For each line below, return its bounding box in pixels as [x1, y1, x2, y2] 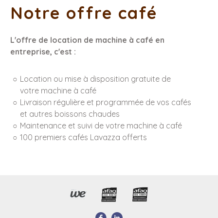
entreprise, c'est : [10, 47, 76, 57]
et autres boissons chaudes [20, 109, 120, 119]
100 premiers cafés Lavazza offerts [20, 132, 147, 143]
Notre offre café [10, 2, 157, 24]
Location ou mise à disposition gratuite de [20, 74, 171, 84]
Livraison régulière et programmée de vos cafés [20, 97, 191, 108]
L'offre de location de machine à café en [10, 35, 164, 45]
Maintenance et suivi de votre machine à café [20, 121, 182, 131]
